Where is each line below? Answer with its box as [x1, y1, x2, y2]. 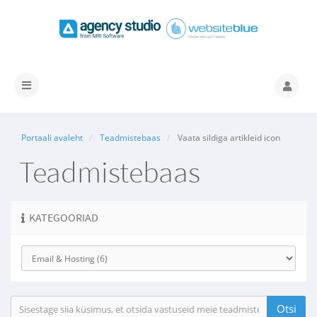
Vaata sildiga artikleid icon [175, 132, 280, 144]
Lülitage [21, 77, 59, 91]
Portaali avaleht [21, 132, 83, 144]
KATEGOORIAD [25, 210, 98, 224]
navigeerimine [21, 92, 91, 106]
